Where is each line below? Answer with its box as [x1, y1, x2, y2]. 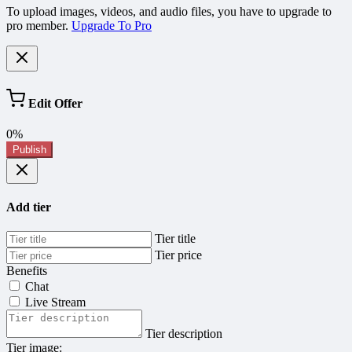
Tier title [155, 232, 196, 246]
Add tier [6, 200, 51, 214]
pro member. [6, 19, 71, 33]
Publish [13, 143, 46, 156]
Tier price [155, 248, 202, 262]
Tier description [145, 327, 222, 341]
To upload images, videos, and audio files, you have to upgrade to [6, 5, 332, 19]
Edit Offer [25, 96, 82, 110]
